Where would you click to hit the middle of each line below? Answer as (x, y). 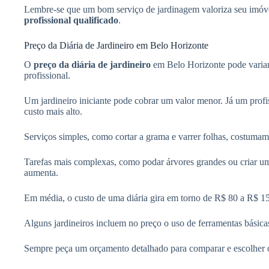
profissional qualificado (71, 20)
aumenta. (41, 173)
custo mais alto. (53, 112)
